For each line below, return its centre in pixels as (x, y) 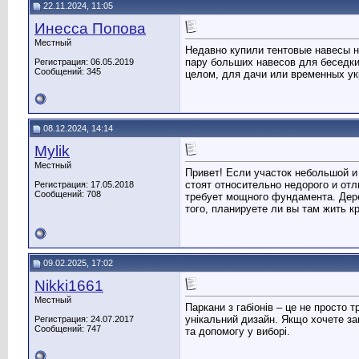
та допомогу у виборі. (238, 332)
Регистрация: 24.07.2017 (84, 319)
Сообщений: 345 (68, 71)
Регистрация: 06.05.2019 (84, 62)
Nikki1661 (69, 286)
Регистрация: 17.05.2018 (84, 184)
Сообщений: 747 (68, 329)
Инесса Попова (90, 28)
